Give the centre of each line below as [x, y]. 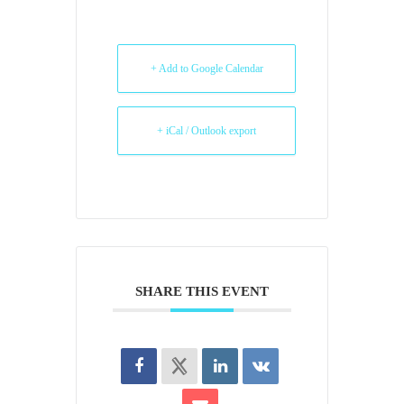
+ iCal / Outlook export [207, 131]
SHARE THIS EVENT [202, 291]
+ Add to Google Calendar [207, 69]
